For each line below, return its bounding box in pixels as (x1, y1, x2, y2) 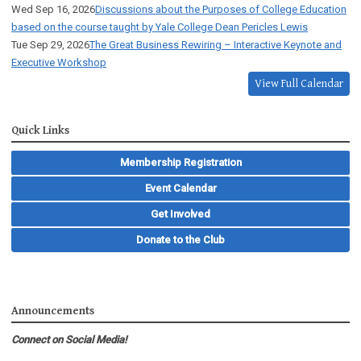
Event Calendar (144, 182, 217, 195)
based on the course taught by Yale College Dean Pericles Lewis (11, 21, 308, 34)
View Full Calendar (255, 77, 343, 91)
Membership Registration (119, 156, 242, 169)
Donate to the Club (136, 234, 225, 247)
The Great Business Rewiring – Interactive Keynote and (89, 39, 342, 52)
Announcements (11, 305, 94, 318)
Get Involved (151, 208, 210, 221)
